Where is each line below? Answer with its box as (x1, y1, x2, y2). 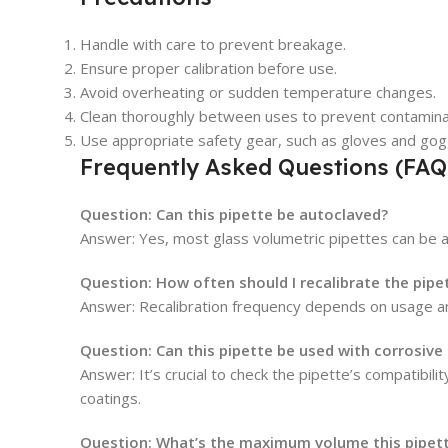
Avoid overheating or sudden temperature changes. (80, 82, 436, 103)
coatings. (80, 388, 141, 409)
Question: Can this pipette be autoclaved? (80, 204, 388, 225)
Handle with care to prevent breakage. (80, 34, 346, 55)
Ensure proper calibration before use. (80, 58, 337, 79)
